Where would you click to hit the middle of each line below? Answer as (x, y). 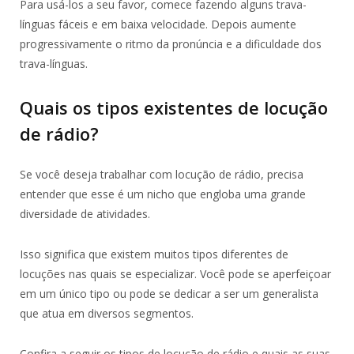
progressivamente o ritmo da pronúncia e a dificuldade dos (171, 44)
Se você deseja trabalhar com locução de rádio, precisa (162, 174)
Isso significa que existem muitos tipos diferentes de (154, 254)
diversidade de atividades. (85, 213)
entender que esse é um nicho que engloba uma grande (163, 194)
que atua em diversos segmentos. (107, 313)
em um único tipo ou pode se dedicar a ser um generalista (169, 293)
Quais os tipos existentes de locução (174, 107)
